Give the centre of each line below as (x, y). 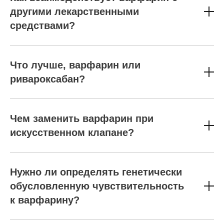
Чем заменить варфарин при (82, 118)
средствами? (42, 25)
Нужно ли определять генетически (96, 172)
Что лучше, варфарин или (75, 65)
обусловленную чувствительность (97, 186)
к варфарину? (45, 200)
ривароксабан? (47, 79)
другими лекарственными (74, 11)
